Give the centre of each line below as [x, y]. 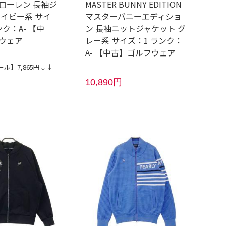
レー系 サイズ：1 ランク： [134, 40]
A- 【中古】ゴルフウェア [131, 52]
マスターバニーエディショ [134, 16]
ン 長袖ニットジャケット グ [136, 28]
